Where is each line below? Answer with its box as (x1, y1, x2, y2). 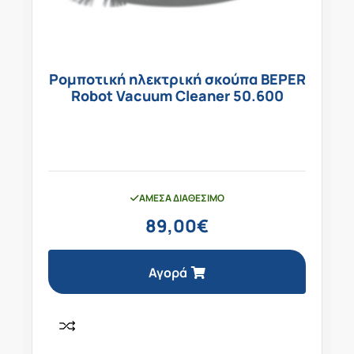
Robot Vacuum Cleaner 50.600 (70, 86, 284, 106)
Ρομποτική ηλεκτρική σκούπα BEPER (48, 70, 306, 89)
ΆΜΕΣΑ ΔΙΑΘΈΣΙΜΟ (138, 191, 224, 205)
